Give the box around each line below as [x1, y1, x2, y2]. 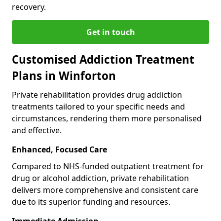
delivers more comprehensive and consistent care [12, 184, 198, 195]
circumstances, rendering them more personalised [12, 112, 202, 124]
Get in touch [86, 26, 135, 37]
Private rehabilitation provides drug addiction [12, 89, 182, 100]
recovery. [12, 1, 46, 12]
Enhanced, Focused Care [12, 144, 107, 155]
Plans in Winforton [12, 68, 116, 83]
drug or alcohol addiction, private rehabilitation [12, 172, 189, 184]
